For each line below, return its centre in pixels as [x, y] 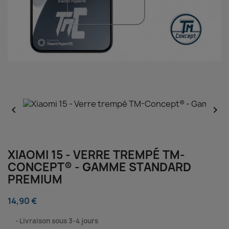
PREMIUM [35, 179]
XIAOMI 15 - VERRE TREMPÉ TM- [96, 155]
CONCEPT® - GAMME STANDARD [99, 167]
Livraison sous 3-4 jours [59, 221]
